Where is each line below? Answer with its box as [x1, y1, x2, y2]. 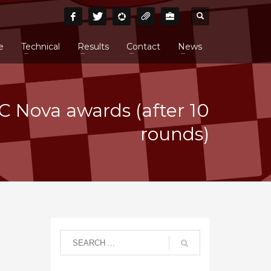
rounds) [140, 123, 209, 145]
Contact [126, 41, 160, 52]
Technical [21, 41, 60, 52]
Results [77, 41, 109, 52]
